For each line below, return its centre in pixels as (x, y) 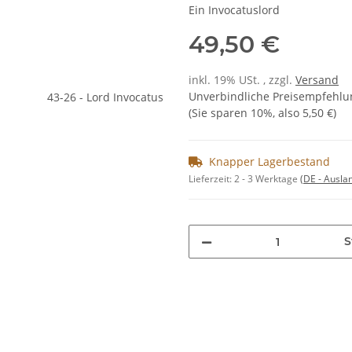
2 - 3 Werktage (267, 179)
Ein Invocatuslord (234, 10)
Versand (317, 80)
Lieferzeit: (211, 179)
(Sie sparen (220, 113)
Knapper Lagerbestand (269, 162)
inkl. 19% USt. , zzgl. (242, 80)
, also (288, 113)
